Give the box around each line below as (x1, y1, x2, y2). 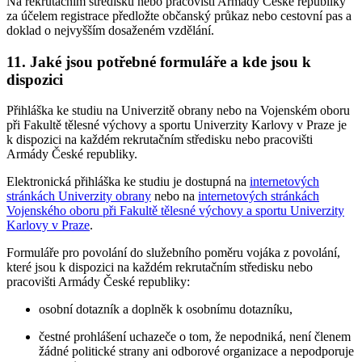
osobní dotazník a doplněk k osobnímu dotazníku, (39, 302, 293, 317)
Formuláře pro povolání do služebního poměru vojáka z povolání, (6, 246, 340, 260)
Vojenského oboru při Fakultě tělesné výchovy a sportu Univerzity (6, 204, 344, 218)
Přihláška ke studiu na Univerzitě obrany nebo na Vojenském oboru (6, 103, 350, 118)
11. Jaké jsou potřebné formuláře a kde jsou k (6, 53, 311, 70)
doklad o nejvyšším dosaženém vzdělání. (6, 23, 214, 37)
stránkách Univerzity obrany (6, 189, 151, 204)
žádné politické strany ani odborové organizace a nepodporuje (39, 344, 354, 359)
